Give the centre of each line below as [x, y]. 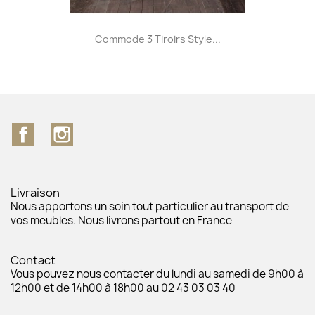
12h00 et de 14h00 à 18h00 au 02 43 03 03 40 [123, 288]
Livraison [35, 192]
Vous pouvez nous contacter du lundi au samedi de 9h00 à [157, 274]
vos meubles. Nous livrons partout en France [121, 220]
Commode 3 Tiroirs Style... [157, 39]
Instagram [101, 130]
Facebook [60, 130]
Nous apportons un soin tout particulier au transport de [150, 206]
